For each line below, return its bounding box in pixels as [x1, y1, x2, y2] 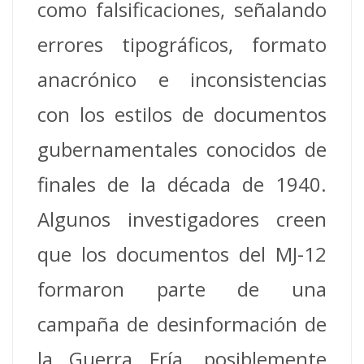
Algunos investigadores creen [37, 206, 327, 233]
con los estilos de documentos [37, 101, 327, 128]
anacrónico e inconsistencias [37, 66, 327, 93]
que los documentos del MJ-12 [37, 240, 327, 268]
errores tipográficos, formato [37, 31, 327, 58]
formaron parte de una [37, 275, 327, 303]
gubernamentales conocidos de [37, 136, 327, 163]
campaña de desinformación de [37, 310, 327, 338]
